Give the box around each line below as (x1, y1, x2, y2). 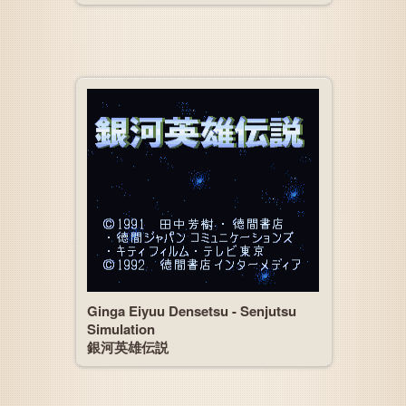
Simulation (87, 319, 155, 339)
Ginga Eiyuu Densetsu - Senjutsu (87, 301, 296, 321)
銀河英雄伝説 (87, 337, 169, 357)
